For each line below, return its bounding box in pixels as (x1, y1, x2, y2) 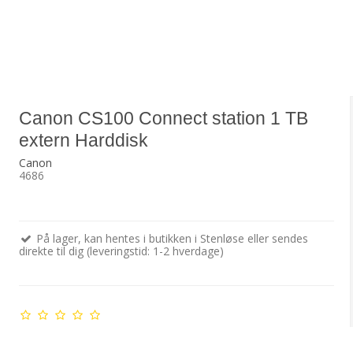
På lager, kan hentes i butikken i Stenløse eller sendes (32, 231, 308, 247)
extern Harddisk (18, 130, 148, 151)
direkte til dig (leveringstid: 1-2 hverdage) (18, 243, 224, 259)
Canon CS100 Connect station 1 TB (18, 108, 308, 129)
